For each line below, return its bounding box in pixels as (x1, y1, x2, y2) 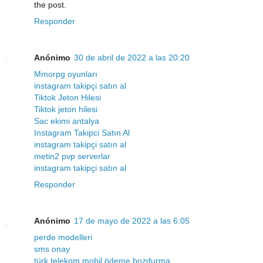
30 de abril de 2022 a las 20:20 (74, 53, 190, 63)
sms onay (34, 244, 70, 254)
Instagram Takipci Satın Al (34, 128, 130, 138)
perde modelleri (34, 232, 92, 242)
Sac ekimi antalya (34, 116, 99, 126)
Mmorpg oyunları (34, 69, 97, 79)
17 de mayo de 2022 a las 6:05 (74, 216, 190, 226)
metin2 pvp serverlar (34, 151, 110, 161)
